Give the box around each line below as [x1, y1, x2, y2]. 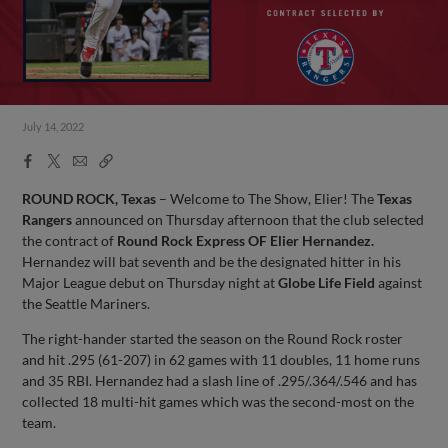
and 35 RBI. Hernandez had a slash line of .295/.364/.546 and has [22, 371, 418, 389]
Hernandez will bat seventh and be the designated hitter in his [22, 252, 402, 270]
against [375, 273, 423, 291]
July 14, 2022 [22, 120, 85, 133]
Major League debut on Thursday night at [22, 273, 279, 291]
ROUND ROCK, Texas [22, 189, 157, 207]
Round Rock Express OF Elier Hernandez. [117, 231, 375, 249]
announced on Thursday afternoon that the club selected [72, 210, 425, 228]
